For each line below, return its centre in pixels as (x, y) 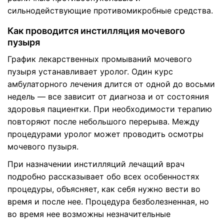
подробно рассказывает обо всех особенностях (103, 176)
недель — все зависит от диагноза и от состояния (108, 96)
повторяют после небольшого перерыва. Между (103, 121)
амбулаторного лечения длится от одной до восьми (111, 84)
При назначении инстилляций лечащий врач (96, 164)
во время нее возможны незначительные (89, 214)
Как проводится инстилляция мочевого (96, 31)
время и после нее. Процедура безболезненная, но (108, 201)
